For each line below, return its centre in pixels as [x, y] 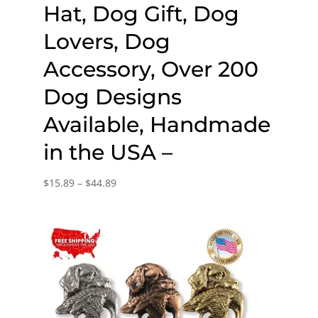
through [135, 237]
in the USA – [108, 153]
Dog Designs [112, 97]
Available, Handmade [157, 125]
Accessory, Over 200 [150, 70]
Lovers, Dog [106, 42]
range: [131, 200]
